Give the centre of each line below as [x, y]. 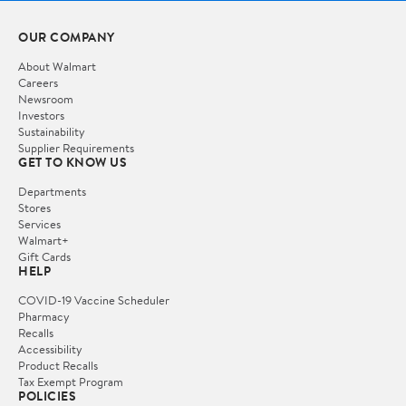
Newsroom [46, 99]
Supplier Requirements [76, 148]
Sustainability [52, 132]
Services [39, 224]
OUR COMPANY [67, 38]
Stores [34, 208]
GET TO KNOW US [72, 163]
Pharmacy [44, 317]
